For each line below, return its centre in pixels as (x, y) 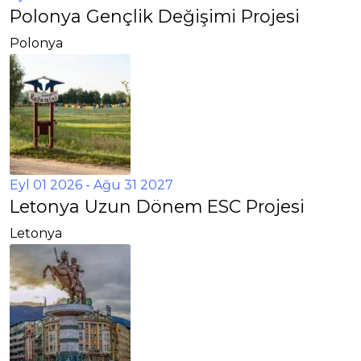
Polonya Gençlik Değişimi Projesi (155, 17)
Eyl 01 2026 (46, 185)
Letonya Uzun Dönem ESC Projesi (157, 207)
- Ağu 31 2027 (128, 185)
